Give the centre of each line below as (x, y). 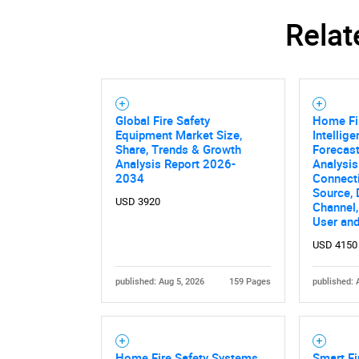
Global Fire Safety (162, 121)
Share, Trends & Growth (178, 149)
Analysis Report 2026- (175, 164)
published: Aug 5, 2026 (159, 281)
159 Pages (250, 281)
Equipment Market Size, (178, 135)
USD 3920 (137, 202)
